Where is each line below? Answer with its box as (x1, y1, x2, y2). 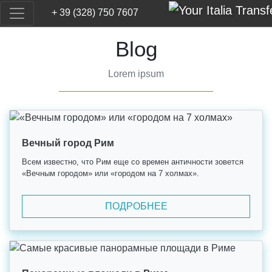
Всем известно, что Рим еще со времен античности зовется (22, 157, 243, 166)
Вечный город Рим (22, 138, 114, 148)
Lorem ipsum (108, 69, 164, 79)
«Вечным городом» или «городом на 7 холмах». (22, 169, 199, 178)
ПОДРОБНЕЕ (104, 201, 168, 211)
